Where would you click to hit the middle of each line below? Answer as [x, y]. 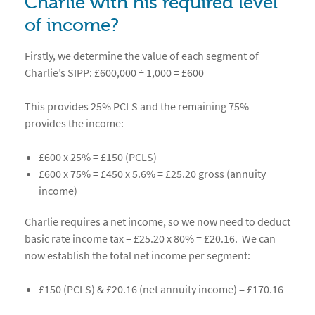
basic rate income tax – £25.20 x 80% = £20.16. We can [150, 238]
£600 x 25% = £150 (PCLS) [98, 157]
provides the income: [74, 123]
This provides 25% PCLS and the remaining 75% [137, 106]
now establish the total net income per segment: [137, 255]
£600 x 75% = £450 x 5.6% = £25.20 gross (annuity [152, 174]
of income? [72, 25]
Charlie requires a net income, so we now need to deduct [157, 221]
